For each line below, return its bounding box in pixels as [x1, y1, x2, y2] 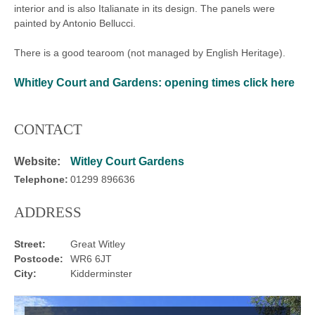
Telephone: [14, 173, 68, 185]
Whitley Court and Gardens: [14, 76, 162, 89]
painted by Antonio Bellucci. [14, 17, 136, 29]
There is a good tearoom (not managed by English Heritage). [14, 46, 285, 58]
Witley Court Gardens [70, 155, 184, 167]
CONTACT [14, 120, 82, 138]
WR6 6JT [70, 252, 112, 264]
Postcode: [14, 252, 63, 264]
